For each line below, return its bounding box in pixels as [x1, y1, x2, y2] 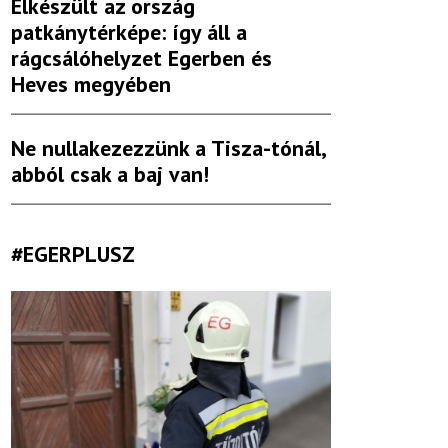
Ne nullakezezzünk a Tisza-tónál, [11, 134, 325, 163]
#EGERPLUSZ [11, 240, 135, 269]
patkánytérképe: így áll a [11, 18, 247, 47]
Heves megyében [11, 70, 171, 99]
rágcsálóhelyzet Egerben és [11, 44, 272, 73]
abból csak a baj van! [11, 160, 209, 189]
